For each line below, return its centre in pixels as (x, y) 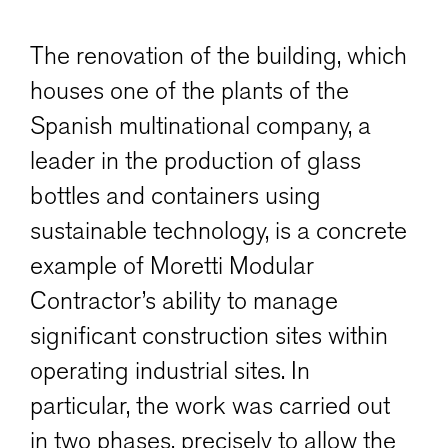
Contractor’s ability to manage (184, 300)
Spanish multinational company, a (200, 125)
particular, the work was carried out (210, 405)
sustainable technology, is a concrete (218, 230)
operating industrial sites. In (170, 370)
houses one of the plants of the (189, 90)
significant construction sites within (209, 335)
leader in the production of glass (195, 160)
